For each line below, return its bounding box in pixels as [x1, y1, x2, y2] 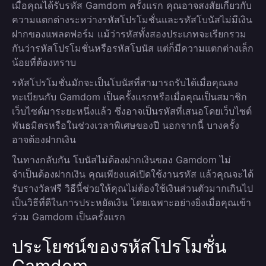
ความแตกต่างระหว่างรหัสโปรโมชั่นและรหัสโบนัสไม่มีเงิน [12, 14, 252, 26]
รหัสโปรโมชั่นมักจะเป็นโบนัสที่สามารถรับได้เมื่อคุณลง [12, 77, 238, 88]
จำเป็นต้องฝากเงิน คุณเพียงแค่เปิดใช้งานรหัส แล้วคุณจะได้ [12, 168, 254, 180]
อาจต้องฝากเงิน [12, 134, 76, 145]
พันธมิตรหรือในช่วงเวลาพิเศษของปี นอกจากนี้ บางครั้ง [12, 119, 239, 131]
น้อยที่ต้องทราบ [12, 56, 76, 68]
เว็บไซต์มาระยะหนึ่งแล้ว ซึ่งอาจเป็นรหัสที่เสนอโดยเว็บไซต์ [12, 105, 252, 117]
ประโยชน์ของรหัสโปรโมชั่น [12, 236, 227, 257]
